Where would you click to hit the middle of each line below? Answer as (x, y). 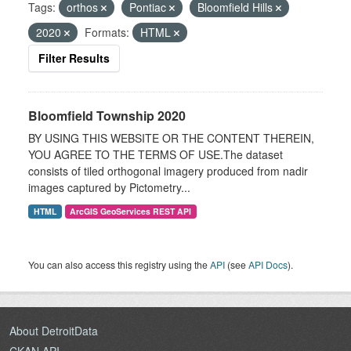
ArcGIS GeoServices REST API (131, 211)
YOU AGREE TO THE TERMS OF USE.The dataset (156, 154)
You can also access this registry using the (119, 264)
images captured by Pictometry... (109, 187)
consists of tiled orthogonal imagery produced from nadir (168, 171)
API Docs (268, 264)
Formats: (107, 32)
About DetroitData (54, 331)
